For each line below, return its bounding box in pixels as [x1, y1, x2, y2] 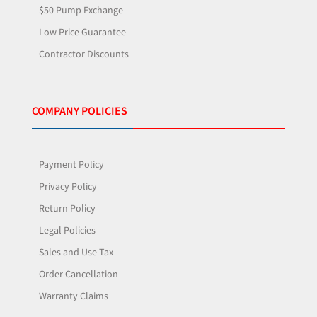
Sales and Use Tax [39, 246, 113, 260]
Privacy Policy [39, 180, 97, 195]
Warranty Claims [39, 289, 108, 304]
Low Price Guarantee [39, 25, 126, 40]
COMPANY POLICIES [32, 103, 127, 120]
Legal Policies [39, 224, 96, 238]
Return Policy [39, 202, 96, 217]
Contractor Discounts [39, 47, 129, 62]
